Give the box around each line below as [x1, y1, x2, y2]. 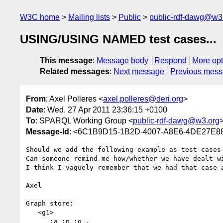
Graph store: [26, 199, 74, 207]
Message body [97, 56, 148, 65]
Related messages [40, 67, 110, 76]
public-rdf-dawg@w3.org [133, 116, 220, 125]
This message [40, 56, 93, 65]
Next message [113, 67, 164, 76]
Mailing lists [68, 13, 110, 21]
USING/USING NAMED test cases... [20, 32, 217, 46]
